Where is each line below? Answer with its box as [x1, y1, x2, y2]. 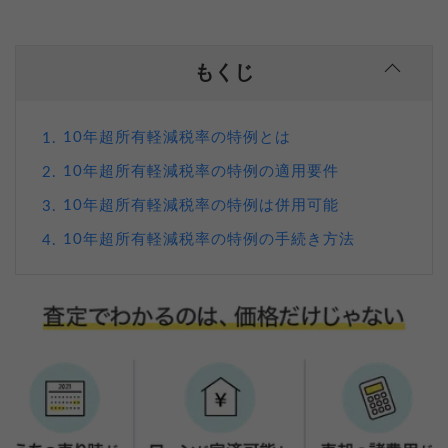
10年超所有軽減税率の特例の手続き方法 [63, 231, 355, 247]
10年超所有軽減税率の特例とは [63, 129, 291, 145]
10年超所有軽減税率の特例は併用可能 [63, 197, 339, 213]
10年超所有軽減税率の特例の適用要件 [63, 163, 339, 179]
